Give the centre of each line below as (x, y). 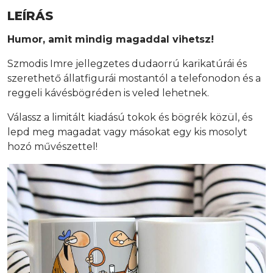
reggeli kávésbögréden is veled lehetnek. (108, 93)
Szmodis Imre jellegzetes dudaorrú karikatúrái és (127, 63)
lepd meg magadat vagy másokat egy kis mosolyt (127, 132)
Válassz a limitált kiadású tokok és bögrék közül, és (130, 117)
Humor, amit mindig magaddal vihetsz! (111, 39)
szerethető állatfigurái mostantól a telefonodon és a (134, 78)
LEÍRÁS (30, 16)
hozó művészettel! (52, 146)
